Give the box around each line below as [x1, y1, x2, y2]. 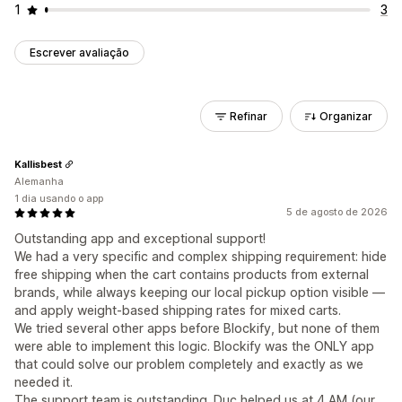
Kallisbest [14, 157, 62, 170]
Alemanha [14, 175, 64, 188]
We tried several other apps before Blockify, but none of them [14, 320, 380, 336]
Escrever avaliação [30, 46, 129, 59]
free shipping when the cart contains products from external [14, 267, 369, 282]
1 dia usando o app [14, 192, 103, 205]
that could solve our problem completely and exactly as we [14, 356, 363, 371]
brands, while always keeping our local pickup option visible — [14, 284, 385, 300]
